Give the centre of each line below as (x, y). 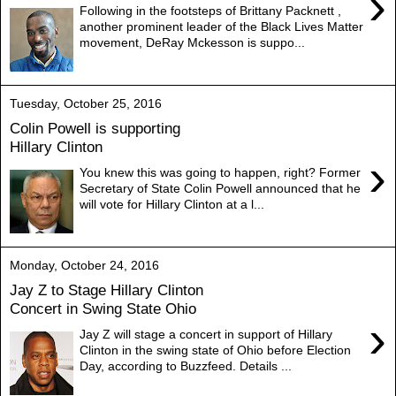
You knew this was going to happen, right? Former (221, 172)
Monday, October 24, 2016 (84, 265)
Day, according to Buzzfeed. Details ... (186, 366)
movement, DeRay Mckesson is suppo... (193, 42)
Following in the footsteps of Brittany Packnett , (211, 10)
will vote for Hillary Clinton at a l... (172, 204)
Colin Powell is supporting (95, 129)
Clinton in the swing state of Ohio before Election (216, 350)
